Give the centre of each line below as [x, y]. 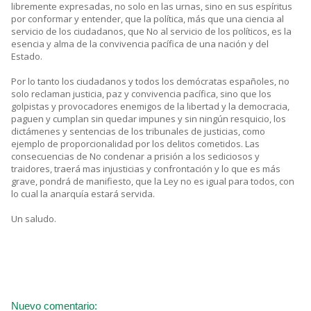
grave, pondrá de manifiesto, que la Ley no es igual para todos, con [153, 182]
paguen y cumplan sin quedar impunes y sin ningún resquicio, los [149, 119]
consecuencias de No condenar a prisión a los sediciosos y [135, 157]
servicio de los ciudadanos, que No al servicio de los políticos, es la [151, 32]
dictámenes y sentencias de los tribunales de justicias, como [138, 132]
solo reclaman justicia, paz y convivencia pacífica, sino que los [141, 94]
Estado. [27, 57]
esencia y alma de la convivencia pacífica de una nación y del [140, 44]
